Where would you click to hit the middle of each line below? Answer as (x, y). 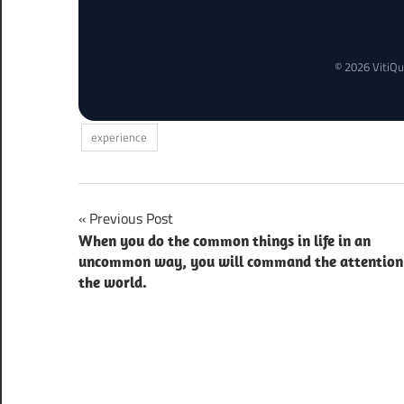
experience (119, 138)
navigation (134, 258)
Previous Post (131, 219)
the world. (113, 283)
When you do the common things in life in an (225, 241)
